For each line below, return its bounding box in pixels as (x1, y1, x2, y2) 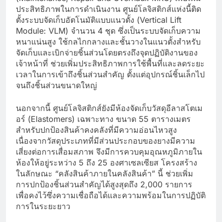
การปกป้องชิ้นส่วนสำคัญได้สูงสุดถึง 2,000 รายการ (16, 179, 192, 189)
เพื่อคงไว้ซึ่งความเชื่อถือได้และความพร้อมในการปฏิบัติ (16, 190, 206, 200)
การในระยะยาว (16, 201, 70, 211)
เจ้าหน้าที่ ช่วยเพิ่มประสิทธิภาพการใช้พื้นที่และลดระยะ (16, 58, 205, 68)
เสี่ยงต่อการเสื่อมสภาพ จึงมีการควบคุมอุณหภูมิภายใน (16, 146, 202, 157)
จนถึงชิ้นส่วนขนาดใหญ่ (16, 80, 97, 90)
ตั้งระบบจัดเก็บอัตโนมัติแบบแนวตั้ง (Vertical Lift (16, 14, 181, 25)
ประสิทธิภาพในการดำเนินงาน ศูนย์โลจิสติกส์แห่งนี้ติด (16, 3, 201, 14)
